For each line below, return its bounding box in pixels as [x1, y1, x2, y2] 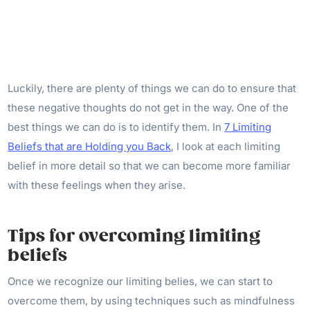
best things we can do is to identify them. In [8, 120, 225, 134]
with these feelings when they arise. [8, 179, 189, 192]
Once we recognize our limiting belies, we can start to [8, 275, 273, 288]
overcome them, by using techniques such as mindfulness [8, 294, 295, 307]
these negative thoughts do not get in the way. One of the [8, 101, 289, 114]
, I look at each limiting [171, 140, 281, 153]
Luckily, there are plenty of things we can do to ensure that [8, 82, 297, 95]
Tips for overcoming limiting [8, 226, 261, 246]
